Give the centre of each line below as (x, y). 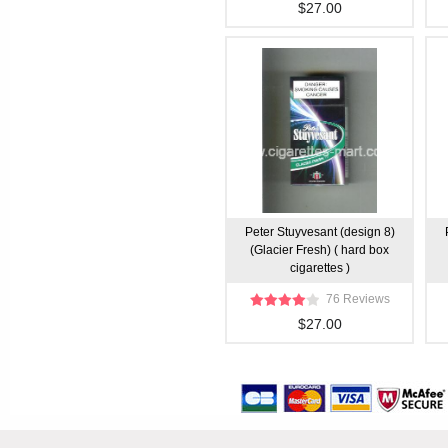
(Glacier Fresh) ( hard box (319, 250)
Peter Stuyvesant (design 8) (319, 232)
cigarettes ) (319, 268)
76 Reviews (357, 299)
